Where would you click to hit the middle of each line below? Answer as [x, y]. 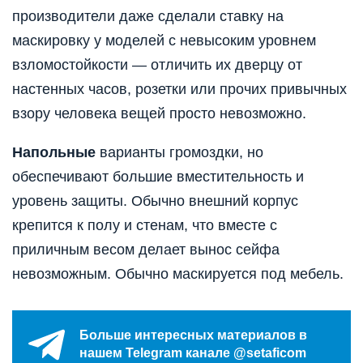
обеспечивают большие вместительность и [158, 176]
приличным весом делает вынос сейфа [146, 249]
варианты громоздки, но [179, 152]
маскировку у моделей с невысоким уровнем [164, 40]
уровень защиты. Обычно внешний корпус [155, 201]
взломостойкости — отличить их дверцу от [157, 64]
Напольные [54, 152]
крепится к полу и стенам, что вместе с [145, 225]
